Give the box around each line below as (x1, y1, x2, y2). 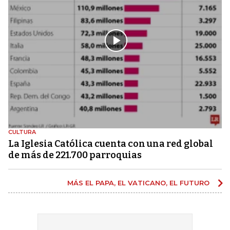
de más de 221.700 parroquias (8, 149, 142, 161)
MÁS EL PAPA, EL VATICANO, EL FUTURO (67, 179, 212, 187)
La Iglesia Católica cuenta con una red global (8, 138, 213, 150)
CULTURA (8, 128, 36, 136)
